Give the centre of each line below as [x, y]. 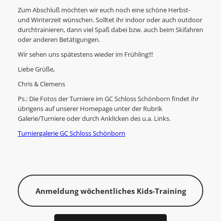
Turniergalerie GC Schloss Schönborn [71, 134]
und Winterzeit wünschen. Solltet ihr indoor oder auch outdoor [110, 20]
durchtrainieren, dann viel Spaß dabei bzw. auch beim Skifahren [110, 30]
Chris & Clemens [41, 84]
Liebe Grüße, [36, 70]
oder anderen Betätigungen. [59, 40]
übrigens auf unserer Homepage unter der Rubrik [90, 109]
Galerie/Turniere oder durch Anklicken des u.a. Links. [94, 119]
